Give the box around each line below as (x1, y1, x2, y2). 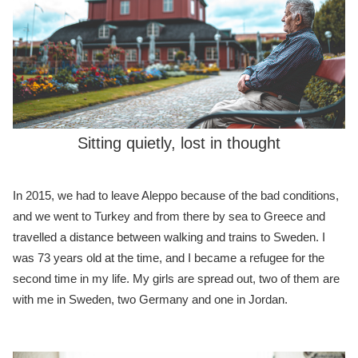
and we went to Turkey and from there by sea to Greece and (13, 209, 325, 224)
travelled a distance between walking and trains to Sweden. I (13, 230, 325, 245)
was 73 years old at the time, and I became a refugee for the (13, 251, 324, 265)
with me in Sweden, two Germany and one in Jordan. (13, 292, 288, 307)
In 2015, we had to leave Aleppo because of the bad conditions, (13, 189, 339, 203)
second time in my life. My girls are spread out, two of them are (13, 272, 340, 286)
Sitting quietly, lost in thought (78, 133, 280, 152)
